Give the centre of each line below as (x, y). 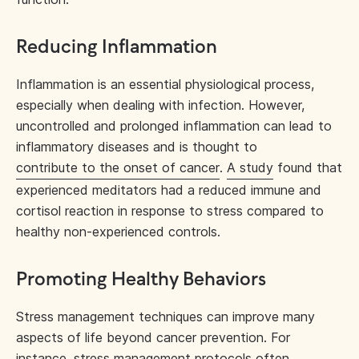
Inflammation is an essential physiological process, (165, 84)
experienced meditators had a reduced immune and (169, 190)
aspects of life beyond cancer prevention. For (153, 337)
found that (308, 167)
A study (250, 167)
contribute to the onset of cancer (118, 167)
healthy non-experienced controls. (118, 232)
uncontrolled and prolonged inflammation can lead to (174, 126)
